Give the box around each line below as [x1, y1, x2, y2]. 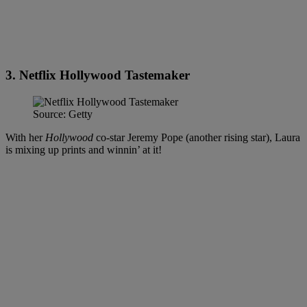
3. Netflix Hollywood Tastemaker [5, 68, 190, 83]
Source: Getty [33, 108, 93, 121]
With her [5, 132, 45, 144]
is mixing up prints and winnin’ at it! [5, 144, 162, 156]
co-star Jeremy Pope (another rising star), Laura [93, 132, 300, 144]
